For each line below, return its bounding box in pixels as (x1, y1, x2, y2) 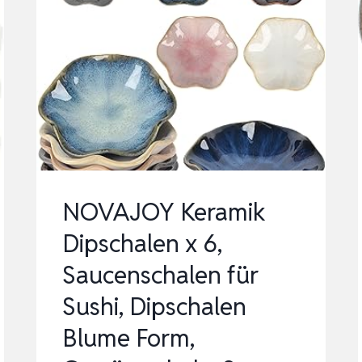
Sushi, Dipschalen (62, 291, 247, 323)
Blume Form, (62, 322, 196, 355)
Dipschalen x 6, (62, 228, 223, 260)
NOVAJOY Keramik (62, 196, 267, 229)
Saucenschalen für (62, 259, 259, 292)
